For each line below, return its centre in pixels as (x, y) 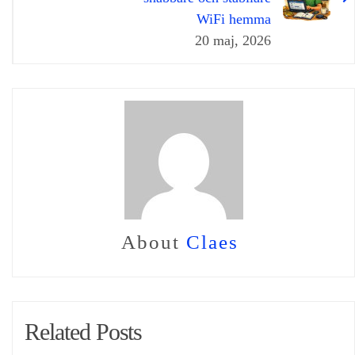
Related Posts (84, 332)
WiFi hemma (234, 19)
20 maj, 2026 (233, 41)
